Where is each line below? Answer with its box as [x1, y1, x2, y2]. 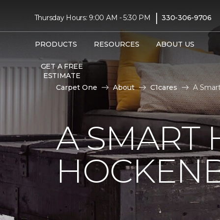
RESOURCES [93, 39, 139, 49]
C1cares [150, 83, 177, 92]
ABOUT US [156, 39, 194, 49]
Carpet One [56, 83, 97, 92]
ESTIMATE [43, 71, 81, 80]
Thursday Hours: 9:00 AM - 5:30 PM [34, 13, 151, 22]
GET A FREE [40, 61, 83, 71]
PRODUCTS [34, 39, 77, 49]
